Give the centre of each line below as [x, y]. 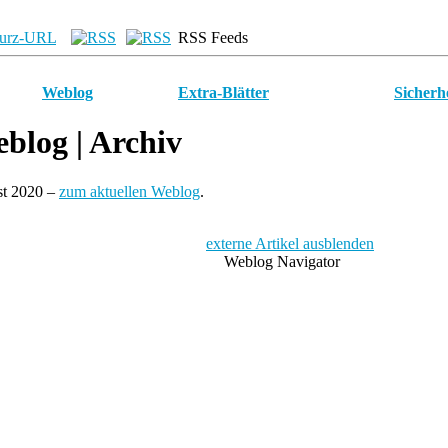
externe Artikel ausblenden [290, 243]
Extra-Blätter [223, 92]
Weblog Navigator [284, 261]
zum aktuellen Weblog [129, 191]
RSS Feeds [211, 37]
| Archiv [125, 142]
